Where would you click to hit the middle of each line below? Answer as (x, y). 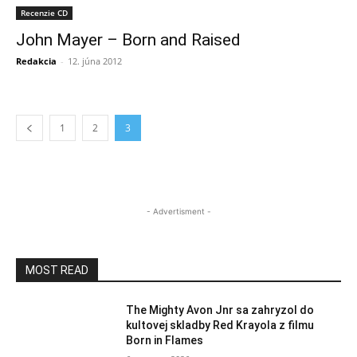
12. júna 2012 (95, 61)
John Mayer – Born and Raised (128, 40)
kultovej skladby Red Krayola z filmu (220, 325)
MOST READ (57, 270)
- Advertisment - (178, 211)
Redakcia (36, 61)
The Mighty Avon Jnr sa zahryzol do (220, 310)
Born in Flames (165, 340)
